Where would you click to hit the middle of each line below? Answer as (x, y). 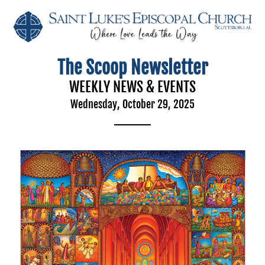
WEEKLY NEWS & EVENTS (132, 87)
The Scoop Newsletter (132, 68)
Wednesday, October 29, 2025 (132, 104)
